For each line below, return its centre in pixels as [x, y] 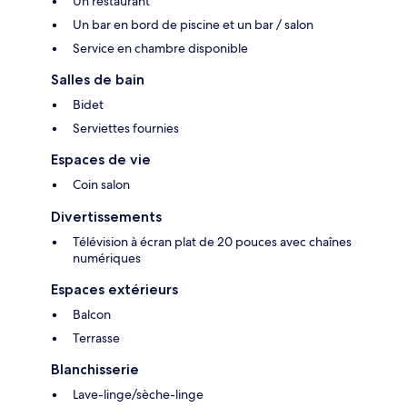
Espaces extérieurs [114, 290]
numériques [107, 258]
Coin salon [101, 185]
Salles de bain [98, 80]
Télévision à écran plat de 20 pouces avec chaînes [212, 242]
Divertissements [106, 217]
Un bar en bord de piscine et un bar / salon [193, 25]
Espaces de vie [101, 160]
